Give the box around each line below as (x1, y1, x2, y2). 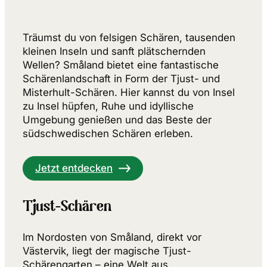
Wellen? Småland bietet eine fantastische (23, 58, 219, 71)
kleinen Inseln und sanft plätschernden (23, 45, 206, 57)
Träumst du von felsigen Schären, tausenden (23, 31, 235, 44)
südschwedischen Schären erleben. (23, 127, 193, 139)
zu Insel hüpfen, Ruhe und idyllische (23, 100, 194, 112)
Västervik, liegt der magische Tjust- (23, 244, 191, 257)
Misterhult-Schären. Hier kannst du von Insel (23, 86, 235, 98)
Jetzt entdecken (35, 162, 113, 174)
